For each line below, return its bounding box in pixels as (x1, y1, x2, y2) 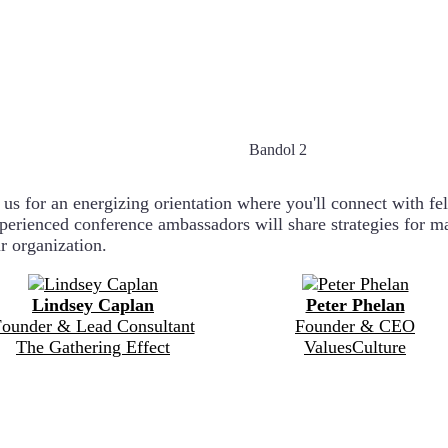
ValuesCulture (304, 336, 406, 357)
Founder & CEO (295, 315, 415, 336)
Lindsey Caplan (32, 294, 154, 315)
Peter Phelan (305, 294, 405, 315)
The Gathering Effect (16, 336, 170, 357)
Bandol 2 (249, 140, 307, 158)
